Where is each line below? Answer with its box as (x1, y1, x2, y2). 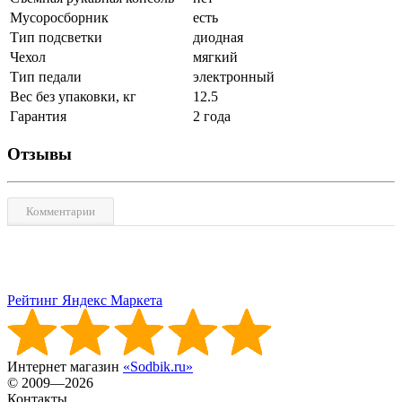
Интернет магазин (7, 358, 123, 374)
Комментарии (26, 204, 95, 218)
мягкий (193, 49, 238, 66)
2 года (193, 109, 231, 125)
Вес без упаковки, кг (10, 89, 136, 105)
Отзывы (7, 144, 72, 163)
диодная (193, 30, 243, 46)
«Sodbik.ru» (123, 358, 193, 374)
